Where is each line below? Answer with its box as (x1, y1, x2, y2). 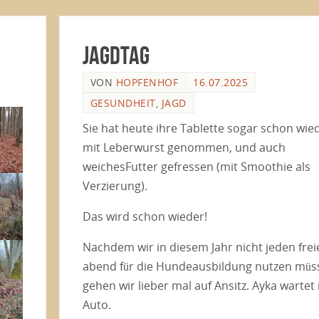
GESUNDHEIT (90, 96, 156, 110)
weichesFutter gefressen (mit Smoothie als (82, 159, 310, 174)
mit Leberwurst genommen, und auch (82, 140, 286, 155)
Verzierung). (82, 178, 147, 194)
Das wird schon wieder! (82, 209, 207, 224)
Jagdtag (82, 41, 150, 69)
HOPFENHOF (115, 75, 179, 89)
